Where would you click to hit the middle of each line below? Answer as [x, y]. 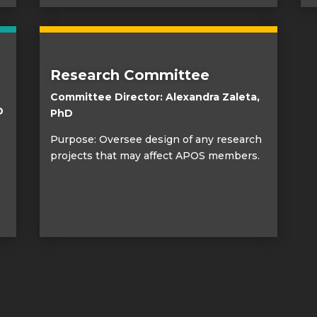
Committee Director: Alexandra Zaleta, [155, 97]
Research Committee [129, 75]
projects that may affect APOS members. [155, 155]
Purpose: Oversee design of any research [156, 139]
